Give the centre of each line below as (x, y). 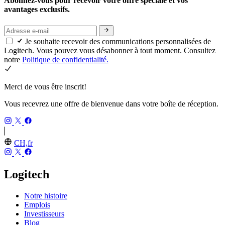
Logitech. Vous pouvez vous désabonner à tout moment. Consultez (110, 50)
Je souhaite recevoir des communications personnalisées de (118, 41)
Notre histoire (46, 195)
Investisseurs (44, 213)
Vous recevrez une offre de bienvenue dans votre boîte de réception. (111, 103)
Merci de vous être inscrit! (45, 86)
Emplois (37, 204)
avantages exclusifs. (38, 10)
